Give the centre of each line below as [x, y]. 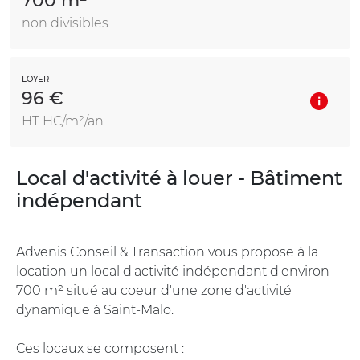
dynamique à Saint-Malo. [95, 309]
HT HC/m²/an [63, 121]
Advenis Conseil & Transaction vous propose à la [167, 252]
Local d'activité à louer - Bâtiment [179, 178]
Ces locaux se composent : [100, 348]
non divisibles [65, 22]
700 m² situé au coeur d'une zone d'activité [154, 290]
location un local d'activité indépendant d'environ [173, 271]
